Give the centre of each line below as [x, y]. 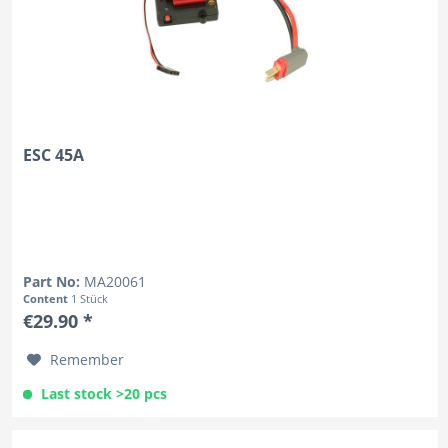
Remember [87, 360]
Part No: [54, 282]
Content [47, 299]
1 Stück [90, 299]
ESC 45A [54, 155]
